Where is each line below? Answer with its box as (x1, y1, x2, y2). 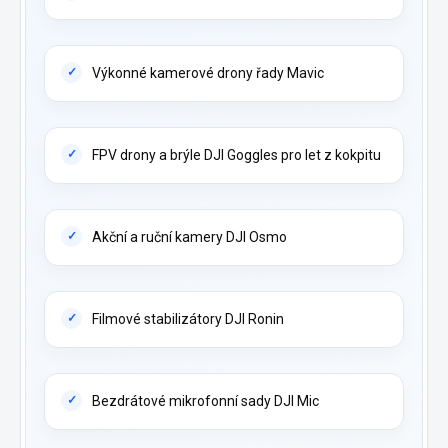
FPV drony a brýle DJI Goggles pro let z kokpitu (92, 147, 381, 164)
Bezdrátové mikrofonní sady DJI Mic (92, 393, 319, 410)
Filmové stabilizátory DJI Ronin (92, 311, 284, 328)
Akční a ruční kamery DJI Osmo (92, 229, 287, 246)
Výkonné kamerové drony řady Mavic (92, 65, 324, 82)
